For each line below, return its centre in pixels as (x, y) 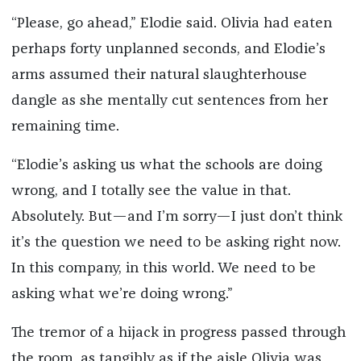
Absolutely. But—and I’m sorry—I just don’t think (176, 216)
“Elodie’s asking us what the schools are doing (166, 165)
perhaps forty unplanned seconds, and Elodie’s (168, 49)
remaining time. (65, 126)
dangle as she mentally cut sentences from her (169, 100)
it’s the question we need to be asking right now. (176, 242)
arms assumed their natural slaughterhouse (159, 75)
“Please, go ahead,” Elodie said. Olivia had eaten (171, 23)
